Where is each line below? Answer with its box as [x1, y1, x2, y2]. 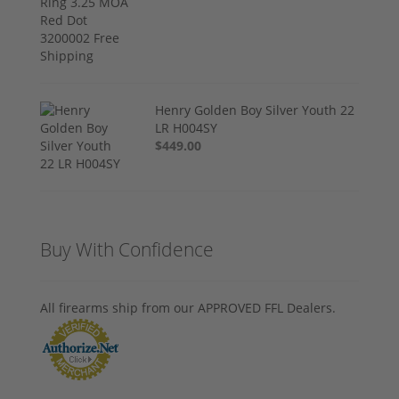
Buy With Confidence [40, 236, 214, 262]
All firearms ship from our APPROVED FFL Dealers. [40, 298, 336, 316]
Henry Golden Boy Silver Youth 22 [155, 101, 355, 118]
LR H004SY [155, 118, 218, 136]
